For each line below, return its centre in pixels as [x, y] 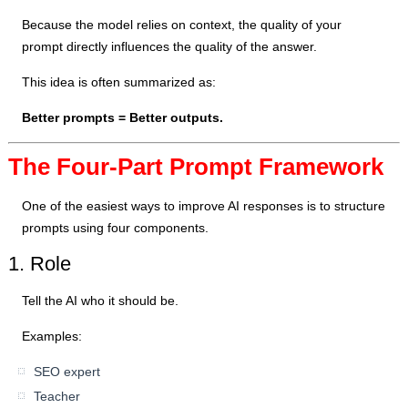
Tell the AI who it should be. [101, 301]
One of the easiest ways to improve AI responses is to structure [204, 206]
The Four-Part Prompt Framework [196, 167]
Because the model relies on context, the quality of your [182, 25]
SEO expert [67, 372]
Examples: [52, 337]
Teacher [57, 397]
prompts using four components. [116, 228]
